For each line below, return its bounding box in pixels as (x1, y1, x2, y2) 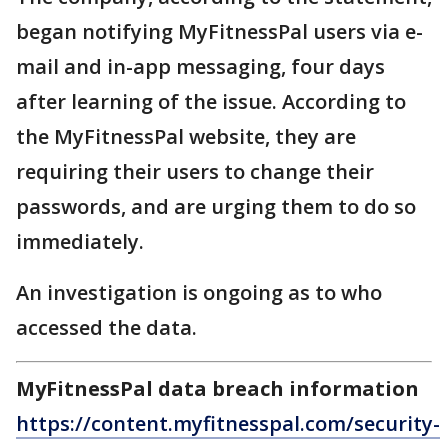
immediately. (16, 228, 144, 256)
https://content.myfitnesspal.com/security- (16, 410, 440, 438)
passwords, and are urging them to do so (16, 193, 416, 221)
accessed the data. (16, 314, 197, 342)
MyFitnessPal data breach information (16, 375, 419, 403)
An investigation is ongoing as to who (16, 279, 382, 307)
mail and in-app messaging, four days (16, 53, 385, 81)
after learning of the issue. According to (16, 88, 406, 116)
